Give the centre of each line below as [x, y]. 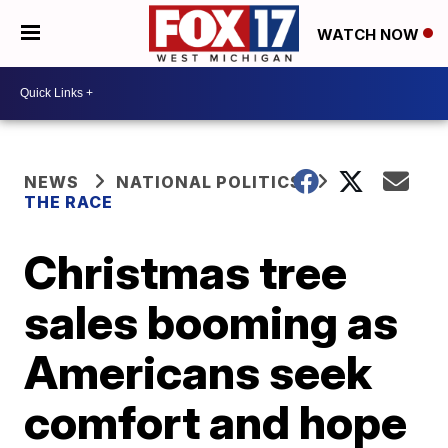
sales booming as [211, 321]
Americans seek [198, 371]
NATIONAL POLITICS [209, 181]
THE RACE [69, 201]
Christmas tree [186, 271]
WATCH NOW [370, 34]
